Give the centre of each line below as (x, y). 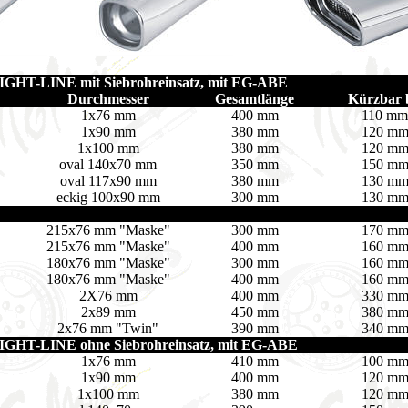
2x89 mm (108, 312)
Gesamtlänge (255, 99)
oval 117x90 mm (108, 181)
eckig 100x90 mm (108, 197)
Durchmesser (108, 99)
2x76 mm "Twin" (108, 328)
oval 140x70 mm (108, 164)
